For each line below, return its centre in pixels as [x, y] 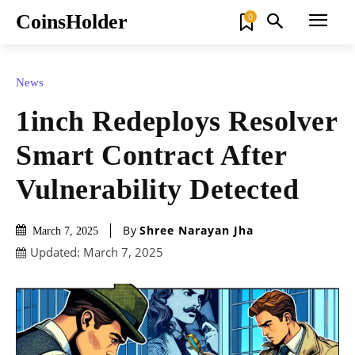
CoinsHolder [72, 22]
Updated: [55, 252]
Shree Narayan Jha [197, 231]
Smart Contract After [151, 155]
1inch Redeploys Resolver [176, 121]
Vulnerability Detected [157, 189]
